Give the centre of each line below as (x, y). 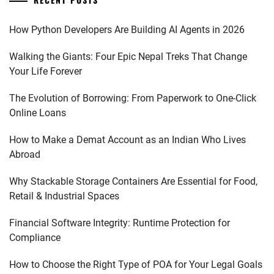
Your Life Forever (46, 71)
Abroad (25, 154)
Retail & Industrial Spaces (64, 196)
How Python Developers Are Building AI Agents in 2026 (127, 30)
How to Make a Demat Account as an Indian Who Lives (128, 140)
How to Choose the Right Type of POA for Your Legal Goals (136, 265)
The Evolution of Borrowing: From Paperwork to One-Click (133, 98)
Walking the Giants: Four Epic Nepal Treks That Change (128, 57)
